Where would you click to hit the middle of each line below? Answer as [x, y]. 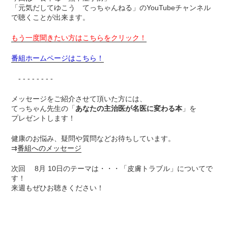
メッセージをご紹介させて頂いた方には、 [79, 99]
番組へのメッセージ [50, 148]
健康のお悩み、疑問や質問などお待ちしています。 [93, 139]
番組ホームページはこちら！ [58, 58]
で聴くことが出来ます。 [51, 18]
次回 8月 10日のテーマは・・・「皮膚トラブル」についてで [112, 169]
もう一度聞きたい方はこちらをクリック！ [79, 38]
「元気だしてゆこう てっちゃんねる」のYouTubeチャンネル [111, 8]
